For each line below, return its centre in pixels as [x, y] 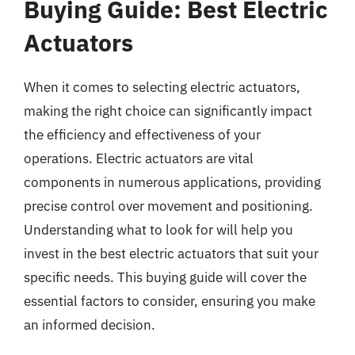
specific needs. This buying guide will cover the [165, 277]
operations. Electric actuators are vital [139, 158]
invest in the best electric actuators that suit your [171, 254]
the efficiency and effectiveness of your [142, 135]
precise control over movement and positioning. [168, 206]
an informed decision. [90, 325]
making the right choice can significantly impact [168, 111]
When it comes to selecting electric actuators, [162, 87]
